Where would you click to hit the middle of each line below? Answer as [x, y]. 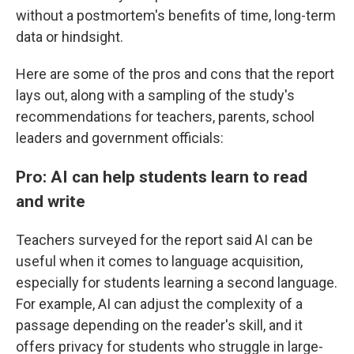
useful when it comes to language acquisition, [159, 261]
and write [51, 201]
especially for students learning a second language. [177, 282]
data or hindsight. [70, 37]
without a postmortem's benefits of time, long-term [176, 15]
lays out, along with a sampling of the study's [155, 95]
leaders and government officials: [120, 138]
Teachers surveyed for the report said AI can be [164, 240]
